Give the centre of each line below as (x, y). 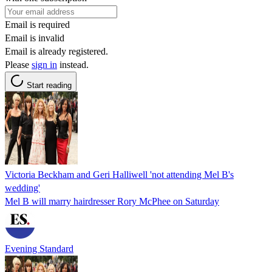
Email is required (37, 24)
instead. (73, 64)
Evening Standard (39, 248)
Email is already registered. (56, 51)
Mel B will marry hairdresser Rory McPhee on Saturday (112, 201)
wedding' (22, 188)
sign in (44, 64)
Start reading (49, 85)
